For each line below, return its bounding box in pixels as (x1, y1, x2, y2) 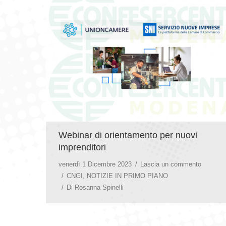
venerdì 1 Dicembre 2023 (59, 160, 132, 168)
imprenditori (59, 142, 106, 152)
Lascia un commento (140, 160, 201, 168)
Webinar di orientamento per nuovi (59, 130, 197, 140)
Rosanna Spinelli (75, 183, 124, 191)
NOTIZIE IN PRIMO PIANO (87, 172, 168, 180)
